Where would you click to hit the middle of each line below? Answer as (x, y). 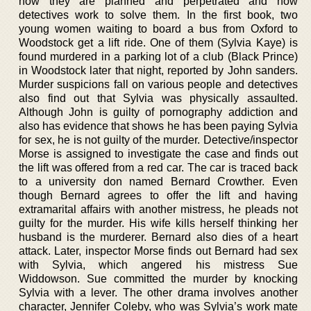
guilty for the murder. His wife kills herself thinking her (158, 223)
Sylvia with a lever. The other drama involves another (158, 293)
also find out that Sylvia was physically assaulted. (158, 98)
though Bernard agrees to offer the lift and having (158, 195)
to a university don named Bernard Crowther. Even (158, 182)
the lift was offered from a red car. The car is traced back (158, 168)
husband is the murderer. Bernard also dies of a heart (158, 237)
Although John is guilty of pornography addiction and (158, 112)
